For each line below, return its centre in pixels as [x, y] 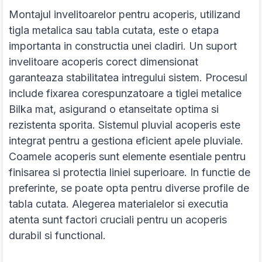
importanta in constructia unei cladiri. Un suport [123, 46]
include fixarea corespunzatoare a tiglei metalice [125, 94]
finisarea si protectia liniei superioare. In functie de [130, 173]
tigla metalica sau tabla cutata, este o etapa [114, 30]
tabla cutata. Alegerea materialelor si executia [118, 204]
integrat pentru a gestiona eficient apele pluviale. [126, 141]
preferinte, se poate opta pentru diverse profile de [129, 188]
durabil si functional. [57, 236]
